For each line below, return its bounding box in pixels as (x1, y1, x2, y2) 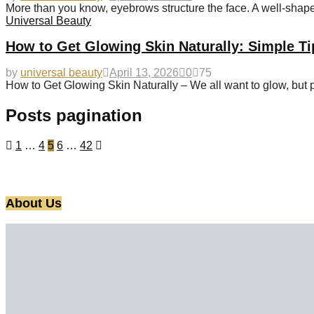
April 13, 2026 (109, 66, 179, 78)
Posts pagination (6, 105, 142, 125)
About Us (6, 196, 62, 210)
